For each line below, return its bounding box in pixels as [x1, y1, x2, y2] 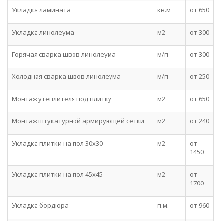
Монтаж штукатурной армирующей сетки [12, 116, 144, 125]
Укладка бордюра [12, 201, 69, 210]
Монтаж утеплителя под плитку [12, 94, 111, 103]
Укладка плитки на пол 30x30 [12, 139, 103, 147]
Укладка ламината [12, 5, 71, 14]
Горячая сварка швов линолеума [12, 50, 116, 59]
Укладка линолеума [12, 28, 74, 37]
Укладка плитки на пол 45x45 [12, 170, 103, 179]
